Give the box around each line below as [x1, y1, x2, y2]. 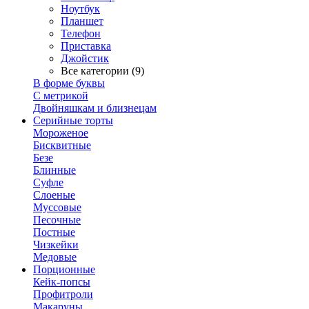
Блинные [33, 164, 76, 176]
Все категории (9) [61, 65, 144, 77]
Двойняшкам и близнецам [33, 102, 157, 114]
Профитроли [33, 288, 93, 300]
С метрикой [33, 90, 88, 101]
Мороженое [33, 127, 88, 139]
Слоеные [33, 189, 75, 201]
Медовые [33, 251, 77, 263]
